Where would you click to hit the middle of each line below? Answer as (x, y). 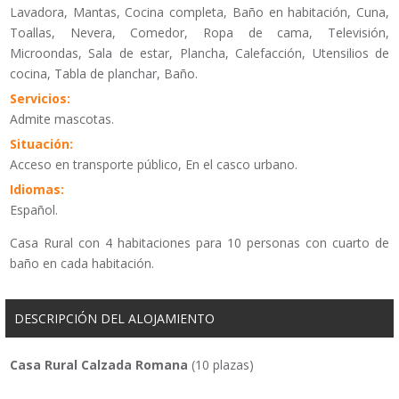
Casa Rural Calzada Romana (99, 365)
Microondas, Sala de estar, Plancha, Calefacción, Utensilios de (199, 53)
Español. (34, 210)
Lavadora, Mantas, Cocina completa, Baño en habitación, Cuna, (199, 12)
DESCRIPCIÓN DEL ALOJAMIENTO (114, 319)
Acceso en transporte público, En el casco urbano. (154, 165)
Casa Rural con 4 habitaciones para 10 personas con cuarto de (199, 243)
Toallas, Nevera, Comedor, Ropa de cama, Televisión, (199, 33)
